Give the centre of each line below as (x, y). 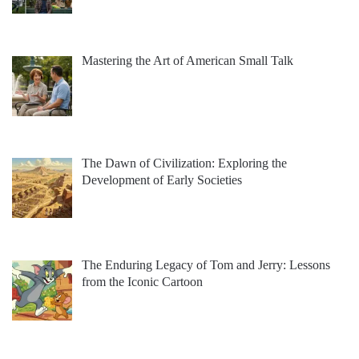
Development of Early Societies (162, 179)
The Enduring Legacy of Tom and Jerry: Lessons (206, 265)
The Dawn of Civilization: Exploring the (184, 163)
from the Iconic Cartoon (142, 282)
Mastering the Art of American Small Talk (188, 60)
